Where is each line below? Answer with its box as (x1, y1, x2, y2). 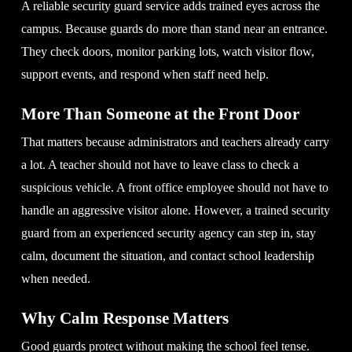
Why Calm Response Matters (20, 308, 229, 328)
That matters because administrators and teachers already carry (20, 134, 329, 148)
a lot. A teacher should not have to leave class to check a (20, 157, 299, 171)
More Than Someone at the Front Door (20, 104, 299, 123)
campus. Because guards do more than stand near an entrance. (20, 21, 328, 35)
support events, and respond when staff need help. (20, 67, 269, 81)
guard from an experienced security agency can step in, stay (20, 225, 316, 240)
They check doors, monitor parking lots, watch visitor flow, (20, 44, 314, 58)
